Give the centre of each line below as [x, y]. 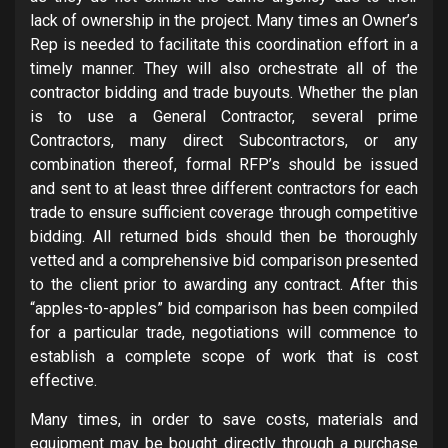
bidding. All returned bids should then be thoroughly [224, 236]
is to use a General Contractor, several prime [224, 116]
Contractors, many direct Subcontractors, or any [224, 140]
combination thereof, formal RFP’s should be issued [224, 164]
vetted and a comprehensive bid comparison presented [224, 260]
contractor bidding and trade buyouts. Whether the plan [224, 92]
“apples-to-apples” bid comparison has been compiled [224, 308]
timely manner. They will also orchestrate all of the [224, 68]
